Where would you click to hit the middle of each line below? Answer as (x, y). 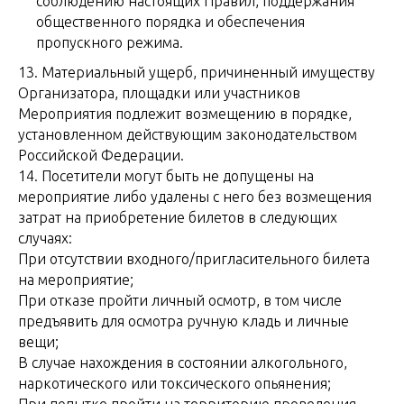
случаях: (47, 238)
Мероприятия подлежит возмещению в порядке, (185, 114)
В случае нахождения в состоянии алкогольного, (183, 363)
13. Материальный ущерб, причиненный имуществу (197, 72)
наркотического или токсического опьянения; (174, 383)
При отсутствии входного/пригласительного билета (194, 259)
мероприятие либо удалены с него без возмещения (195, 197)
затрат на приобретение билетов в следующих (178, 217)
